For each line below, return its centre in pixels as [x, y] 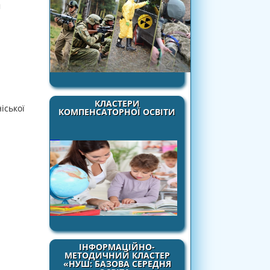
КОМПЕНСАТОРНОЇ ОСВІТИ [117, 111]
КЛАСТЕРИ [117, 103]
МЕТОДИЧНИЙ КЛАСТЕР [117, 256]
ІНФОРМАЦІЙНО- [117, 247]
